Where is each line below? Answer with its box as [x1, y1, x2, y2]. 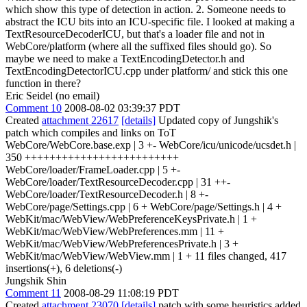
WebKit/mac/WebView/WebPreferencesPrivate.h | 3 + [5, 237, 238, 249]
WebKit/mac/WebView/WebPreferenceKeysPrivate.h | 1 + [5, 212, 257, 225]
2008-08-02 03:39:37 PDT [64, 101, 180, 114]
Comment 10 [5, 101, 62, 114]
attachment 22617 [42, 114, 119, 126]
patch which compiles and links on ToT [5, 126, 176, 138]
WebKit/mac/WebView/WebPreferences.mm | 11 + [5, 225, 224, 237]
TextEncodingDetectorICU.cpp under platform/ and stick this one [5, 64, 288, 77]
